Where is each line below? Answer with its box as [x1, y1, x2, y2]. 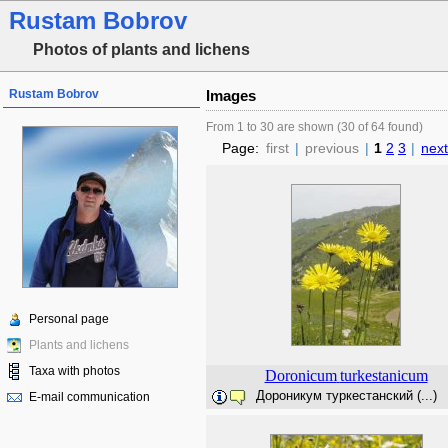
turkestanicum [339, 367, 428, 384]
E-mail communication [29, 390, 150, 404]
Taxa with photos [29, 364, 120, 378]
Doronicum [264, 367, 337, 384]
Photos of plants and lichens [33, 41, 250, 58]
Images [206, 87, 256, 104]
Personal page [29, 312, 109, 326]
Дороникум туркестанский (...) [255, 388, 437, 403]
